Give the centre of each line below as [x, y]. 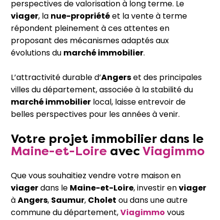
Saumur [68, 200]
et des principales [166, 78]
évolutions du [37, 53]
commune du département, [66, 213]
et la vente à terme [149, 16]
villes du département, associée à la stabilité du [102, 90]
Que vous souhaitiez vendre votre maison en [96, 176]
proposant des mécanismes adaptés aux [90, 41]
